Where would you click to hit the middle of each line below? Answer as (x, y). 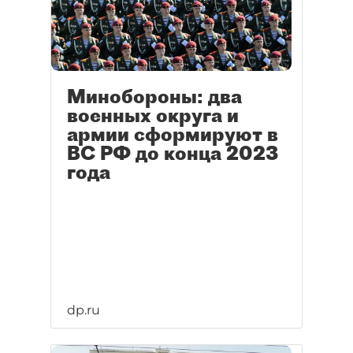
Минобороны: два (154, 97)
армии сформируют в (173, 134)
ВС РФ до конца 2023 (173, 153)
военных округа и (153, 115)
